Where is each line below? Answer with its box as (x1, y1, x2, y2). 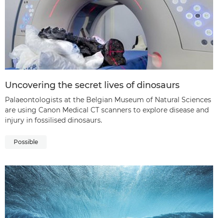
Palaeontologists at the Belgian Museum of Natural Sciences (5, 95, 211, 104)
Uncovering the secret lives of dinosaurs (5, 79, 180, 91)
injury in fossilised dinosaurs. (5, 115, 102, 125)
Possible (14, 138, 38, 145)
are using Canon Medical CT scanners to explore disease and (5, 105, 209, 114)
